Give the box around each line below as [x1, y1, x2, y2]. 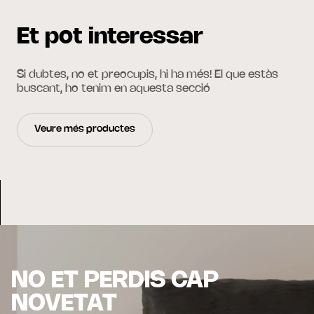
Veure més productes [34, 124, 135, 134]
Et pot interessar [17, 26, 203, 48]
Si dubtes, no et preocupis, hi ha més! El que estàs [17, 69, 278, 80]
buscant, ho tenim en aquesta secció [17, 83, 210, 94]
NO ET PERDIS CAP [11, 270, 219, 292]
